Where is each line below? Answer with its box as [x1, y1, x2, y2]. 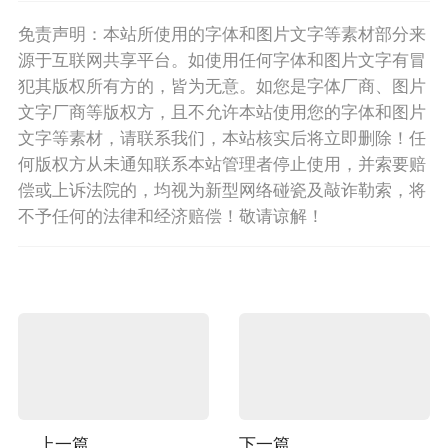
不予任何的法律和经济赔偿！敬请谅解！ [17, 202, 324, 227]
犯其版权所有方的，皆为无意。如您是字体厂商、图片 [17, 72, 426, 97]
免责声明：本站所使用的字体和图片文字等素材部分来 [17, 20, 426, 45]
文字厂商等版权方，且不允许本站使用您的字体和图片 [17, 98, 426, 123]
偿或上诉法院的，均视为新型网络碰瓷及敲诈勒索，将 [17, 176, 426, 201]
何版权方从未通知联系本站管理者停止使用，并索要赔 [17, 150, 426, 175]
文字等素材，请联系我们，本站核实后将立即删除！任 [17, 124, 426, 149]
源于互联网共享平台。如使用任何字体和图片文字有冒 [17, 46, 426, 71]
